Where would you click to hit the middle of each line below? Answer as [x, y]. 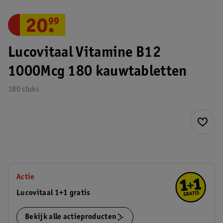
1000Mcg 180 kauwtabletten [98, 72]
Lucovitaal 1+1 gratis [54, 193]
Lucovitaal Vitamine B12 [84, 53]
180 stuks [23, 90]
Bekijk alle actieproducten [71, 217]
